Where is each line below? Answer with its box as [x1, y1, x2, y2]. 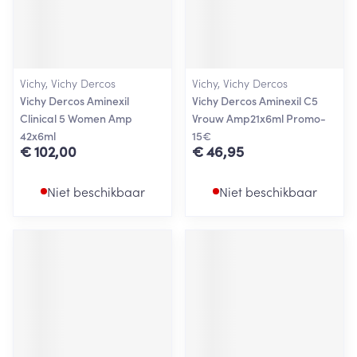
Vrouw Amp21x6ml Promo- [192, 110, 326, 126]
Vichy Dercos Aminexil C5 [192, 92, 318, 108]
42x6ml [20, 127, 56, 143]
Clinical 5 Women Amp [20, 110, 132, 126]
